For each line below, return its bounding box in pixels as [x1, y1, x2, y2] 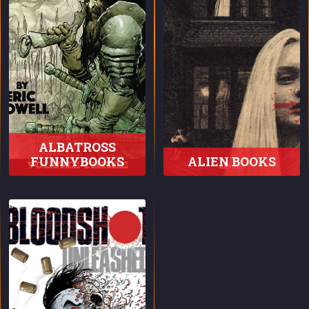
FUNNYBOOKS [30, 153, 124, 170]
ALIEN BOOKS [188, 153, 276, 170]
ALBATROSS [39, 139, 116, 155]
